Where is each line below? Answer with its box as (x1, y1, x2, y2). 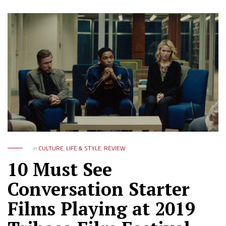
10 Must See (8, 157, 112, 181)
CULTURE (38, 143, 64, 153)
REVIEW (104, 143, 126, 153)
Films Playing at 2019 (8, 196, 195, 220)
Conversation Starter (8, 177, 190, 201)
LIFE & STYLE (66, 143, 101, 153)
